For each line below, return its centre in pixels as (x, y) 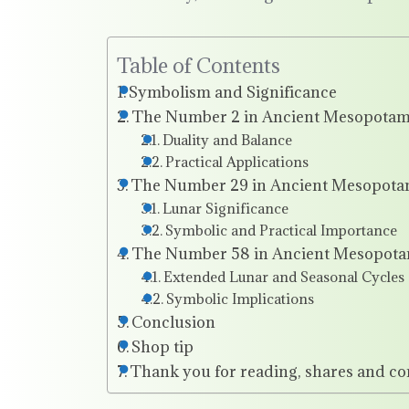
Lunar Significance (225, 209)
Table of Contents (199, 65)
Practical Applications (236, 162)
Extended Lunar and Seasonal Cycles (283, 277)
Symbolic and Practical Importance (281, 231)
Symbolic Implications (240, 299)
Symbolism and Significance (233, 93)
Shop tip (163, 347)
